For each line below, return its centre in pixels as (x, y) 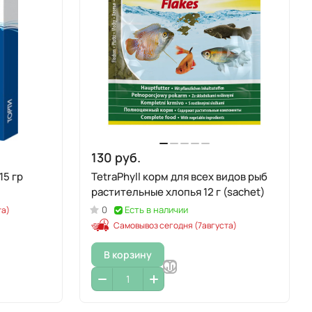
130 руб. (116, 157)
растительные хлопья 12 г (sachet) (178, 192)
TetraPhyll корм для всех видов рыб (179, 177)
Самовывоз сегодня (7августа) (175, 225)
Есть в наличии (156, 210)
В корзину (128, 254)
